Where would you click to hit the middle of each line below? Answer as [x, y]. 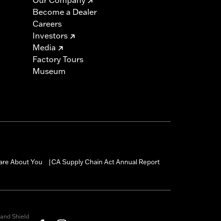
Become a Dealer [65, 12]
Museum [49, 71]
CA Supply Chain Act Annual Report [105, 162]
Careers [47, 23]
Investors [50, 35]
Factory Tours [58, 59]
